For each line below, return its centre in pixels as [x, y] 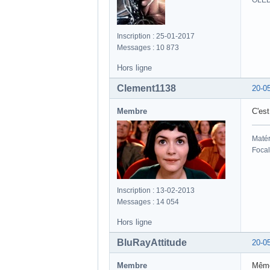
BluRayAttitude [152, 243]
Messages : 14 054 [148, 202]
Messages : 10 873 [148, 48]
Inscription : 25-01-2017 [156, 36]
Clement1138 [146, 89]
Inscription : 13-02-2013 [156, 191]
